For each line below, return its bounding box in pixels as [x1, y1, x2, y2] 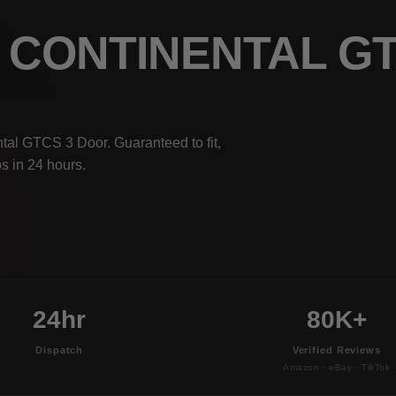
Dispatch [35, 344, 84, 355]
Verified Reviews [292, 344, 381, 355]
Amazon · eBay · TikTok [282, 362, 391, 372]
